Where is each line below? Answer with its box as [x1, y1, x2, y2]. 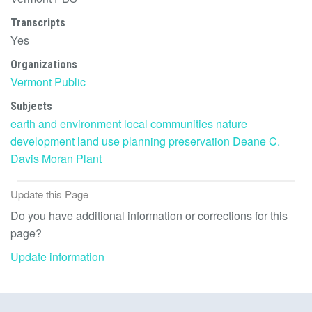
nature [216, 115, 247, 132]
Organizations [10, 57, 77, 71]
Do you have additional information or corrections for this [10, 207, 288, 224]
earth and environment [10, 115, 121, 132]
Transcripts [10, 15, 65, 29]
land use [77, 132, 120, 149]
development [10, 132, 75, 149]
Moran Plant [42, 150, 102, 166]
